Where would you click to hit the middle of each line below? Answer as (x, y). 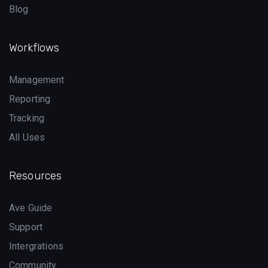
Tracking (27, 118)
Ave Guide (31, 208)
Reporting (30, 99)
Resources (36, 176)
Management (37, 80)
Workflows (34, 48)
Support (26, 227)
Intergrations (36, 246)
